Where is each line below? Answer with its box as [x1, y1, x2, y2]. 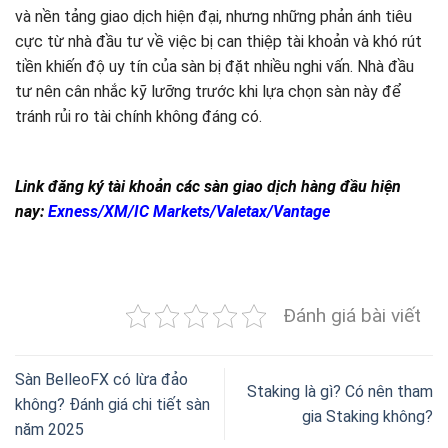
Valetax [216, 201, 267, 221]
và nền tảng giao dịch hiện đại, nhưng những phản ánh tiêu [15, 6, 412, 26]
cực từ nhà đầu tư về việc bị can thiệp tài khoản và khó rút [15, 31, 422, 51]
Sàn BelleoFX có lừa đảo [15, 369, 188, 389]
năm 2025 [15, 419, 84, 439]
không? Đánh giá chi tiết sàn [15, 394, 210, 414]
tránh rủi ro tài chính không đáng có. [15, 106, 262, 126]
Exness [48, 201, 98, 221]
